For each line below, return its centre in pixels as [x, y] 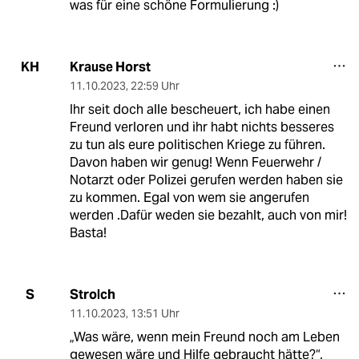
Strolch [92, 294]
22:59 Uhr [155, 85]
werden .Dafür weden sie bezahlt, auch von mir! [208, 215]
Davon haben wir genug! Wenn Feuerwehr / [195, 162]
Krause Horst [110, 67]
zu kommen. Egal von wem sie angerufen [189, 197]
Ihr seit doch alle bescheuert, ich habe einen [200, 109]
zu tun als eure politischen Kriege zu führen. [197, 144]
